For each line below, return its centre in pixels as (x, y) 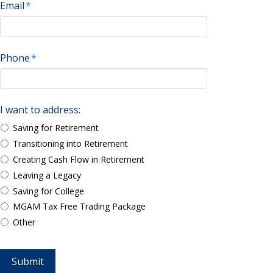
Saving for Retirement (56, 128)
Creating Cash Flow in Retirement (79, 159)
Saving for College (49, 191)
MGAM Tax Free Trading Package (80, 207)
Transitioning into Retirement (71, 144)
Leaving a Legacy (47, 175)
